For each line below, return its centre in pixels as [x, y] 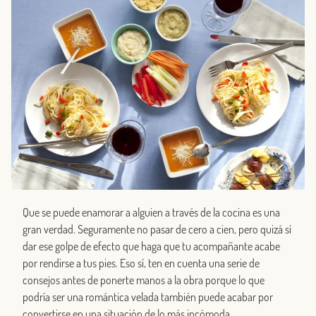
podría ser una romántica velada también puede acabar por [148, 297]
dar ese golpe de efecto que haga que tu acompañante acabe [151, 247]
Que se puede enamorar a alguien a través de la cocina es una [151, 213]
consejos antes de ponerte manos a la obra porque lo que [144, 280]
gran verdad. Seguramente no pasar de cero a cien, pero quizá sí [157, 230]
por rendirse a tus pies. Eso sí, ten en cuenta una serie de [141, 263]
